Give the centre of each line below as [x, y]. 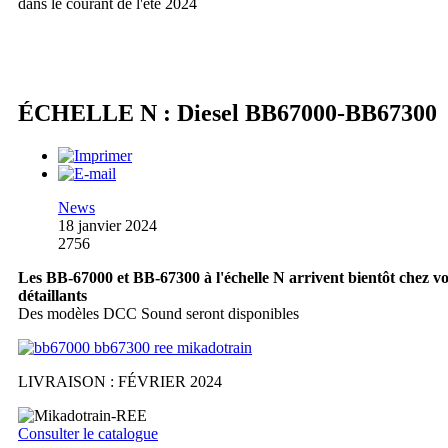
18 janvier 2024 [107, 226]
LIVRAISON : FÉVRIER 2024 [120, 382]
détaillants [52, 296]
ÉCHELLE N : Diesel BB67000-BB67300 [227, 113]
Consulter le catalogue [88, 434]
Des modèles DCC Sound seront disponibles [158, 314]
